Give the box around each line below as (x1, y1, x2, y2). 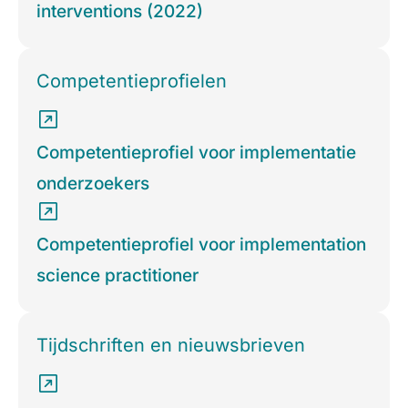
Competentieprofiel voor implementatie (36, 142, 356, 164)
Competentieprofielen (36, 70, 227, 93)
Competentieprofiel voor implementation (36, 234, 366, 256)
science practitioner (36, 265, 199, 287)
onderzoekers (36, 173, 149, 195)
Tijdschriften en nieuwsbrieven (36, 334, 305, 357)
